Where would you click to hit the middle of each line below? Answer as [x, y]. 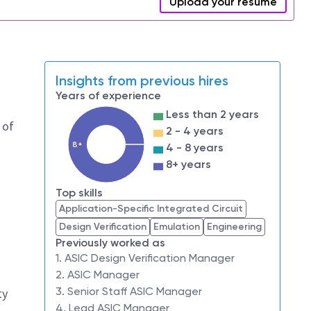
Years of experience [108, 95]
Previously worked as [110, 243]
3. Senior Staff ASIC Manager [129, 291]
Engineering [234, 227]
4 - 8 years [195, 148]
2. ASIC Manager [98, 275]
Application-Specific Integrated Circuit [151, 209]
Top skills [79, 193]
